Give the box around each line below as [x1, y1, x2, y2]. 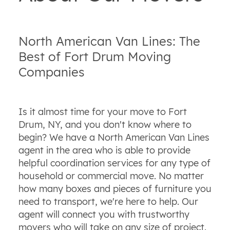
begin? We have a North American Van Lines [18, 131, 209, 143]
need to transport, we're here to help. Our [18, 195, 198, 207]
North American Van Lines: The [18, 33, 200, 49]
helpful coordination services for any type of [18, 157, 210, 169]
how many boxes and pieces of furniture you [18, 182, 212, 195]
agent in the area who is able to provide [18, 144, 190, 156]
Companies [18, 64, 85, 80]
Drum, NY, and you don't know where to [18, 118, 191, 130]
